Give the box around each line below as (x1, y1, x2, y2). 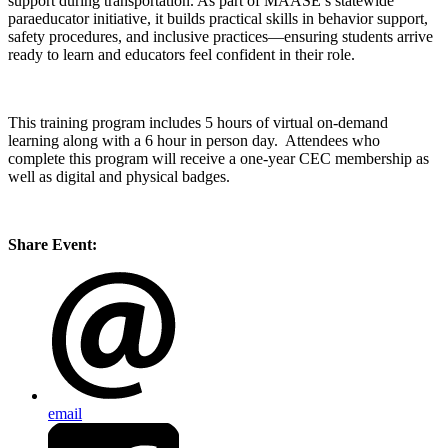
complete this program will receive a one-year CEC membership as (8, 150, 429, 168)
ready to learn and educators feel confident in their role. (8, 46, 355, 64)
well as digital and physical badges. (8, 168, 230, 186)
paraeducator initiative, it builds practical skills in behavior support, (8, 10, 428, 28)
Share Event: (8, 236, 97, 254)
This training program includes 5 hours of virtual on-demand (8, 114, 388, 132)
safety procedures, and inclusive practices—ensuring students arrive (8, 28, 433, 46)
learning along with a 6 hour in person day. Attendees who (8, 132, 380, 150)
